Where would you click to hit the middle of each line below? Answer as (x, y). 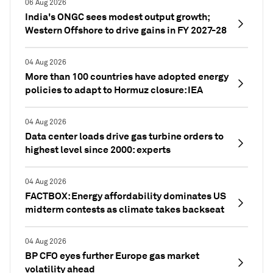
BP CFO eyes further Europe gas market (112, 256)
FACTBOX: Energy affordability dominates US (126, 196)
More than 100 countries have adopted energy (127, 77)
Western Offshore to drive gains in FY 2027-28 (126, 30)
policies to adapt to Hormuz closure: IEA (114, 90)
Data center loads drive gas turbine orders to (124, 136)
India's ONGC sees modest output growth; (117, 17)
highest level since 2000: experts (98, 150)
